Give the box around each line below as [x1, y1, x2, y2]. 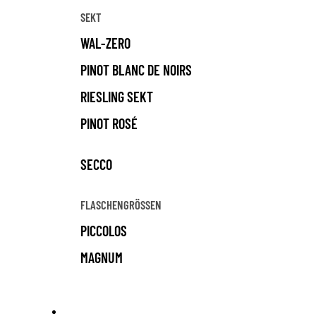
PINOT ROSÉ [80, 115, 138, 132]
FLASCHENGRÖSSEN [80, 197, 155, 212]
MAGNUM [80, 249, 123, 266]
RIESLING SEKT [80, 88, 153, 105]
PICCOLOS [80, 222, 127, 239]
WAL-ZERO [80, 35, 130, 51]
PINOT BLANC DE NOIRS [80, 61, 192, 78]
